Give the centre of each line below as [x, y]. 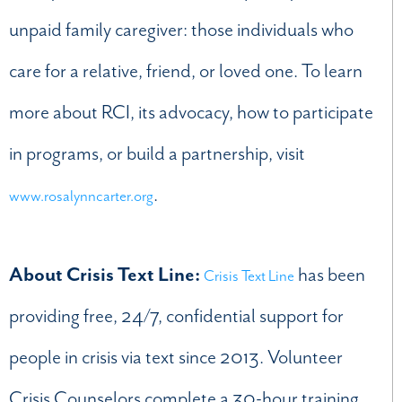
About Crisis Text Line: [106, 275]
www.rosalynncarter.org [81, 195]
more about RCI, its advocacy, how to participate [191, 112]
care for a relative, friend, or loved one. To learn [186, 70]
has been [330, 275]
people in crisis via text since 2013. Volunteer [176, 358]
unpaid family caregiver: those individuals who [181, 29]
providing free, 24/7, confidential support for [176, 316]
